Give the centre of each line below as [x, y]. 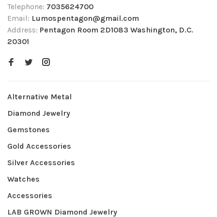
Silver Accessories [41, 163]
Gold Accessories [39, 146]
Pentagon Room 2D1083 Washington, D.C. [116, 30]
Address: [23, 30]
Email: [19, 18]
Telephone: [27, 7]
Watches [23, 179]
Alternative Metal [39, 97]
